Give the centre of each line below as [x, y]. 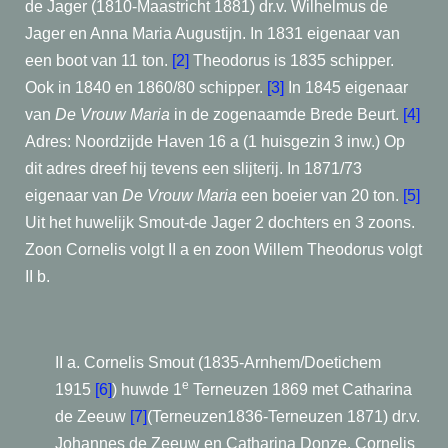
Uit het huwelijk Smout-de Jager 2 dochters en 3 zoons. [220, 222]
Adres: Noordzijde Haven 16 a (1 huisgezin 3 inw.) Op [215, 141]
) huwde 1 [147, 389]
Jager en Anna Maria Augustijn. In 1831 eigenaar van [212, 33]
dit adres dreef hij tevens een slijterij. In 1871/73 [193, 168]
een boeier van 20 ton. [320, 195]
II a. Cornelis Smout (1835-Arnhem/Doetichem [218, 362]
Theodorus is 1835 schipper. [291, 60]
